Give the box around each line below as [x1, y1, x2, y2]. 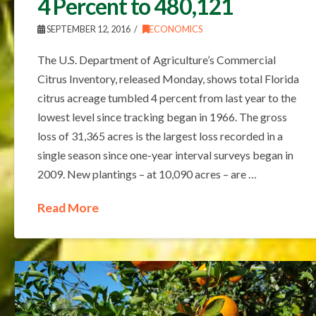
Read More [37, 200, 99, 215]
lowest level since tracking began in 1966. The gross [37, 109, 287, 123]
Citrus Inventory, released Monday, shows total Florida [37, 71, 299, 85]
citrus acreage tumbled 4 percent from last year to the [37, 90, 296, 104]
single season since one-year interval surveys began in [37, 147, 293, 162]
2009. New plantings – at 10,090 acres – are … [37, 166, 257, 181]
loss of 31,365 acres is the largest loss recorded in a [37, 128, 283, 142]
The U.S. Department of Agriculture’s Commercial [37, 52, 276, 66]
